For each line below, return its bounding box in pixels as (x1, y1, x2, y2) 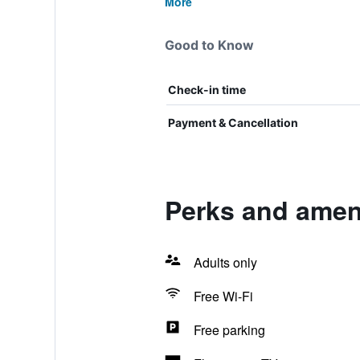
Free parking (193, 321, 265, 339)
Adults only (193, 253, 257, 272)
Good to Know (164, 37, 254, 53)
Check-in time (167, 83, 246, 96)
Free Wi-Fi (193, 287, 253, 305)
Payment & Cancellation (167, 116, 298, 129)
